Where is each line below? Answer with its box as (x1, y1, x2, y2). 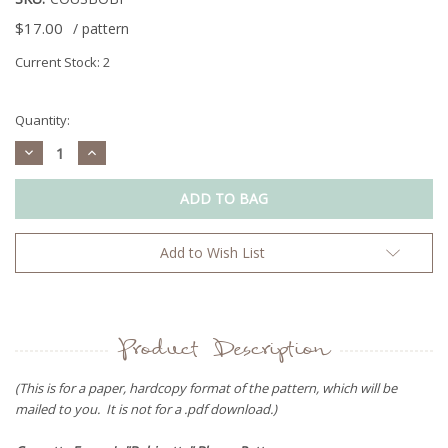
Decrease (20, 141, 83, 161)
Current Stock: (15, 52, 103, 71)
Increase (83, 141, 139, 161)
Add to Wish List (159, 243, 265, 263)
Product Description (117, 341, 331, 362)
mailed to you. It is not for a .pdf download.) (15, 400, 283, 419)
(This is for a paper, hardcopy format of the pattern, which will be (15, 379, 397, 398)
